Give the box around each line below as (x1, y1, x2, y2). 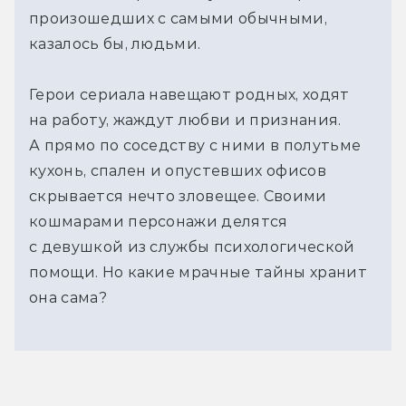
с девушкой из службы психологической (29, 237, 355, 256)
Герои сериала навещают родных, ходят (29, 85, 350, 103)
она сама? (29, 288, 107, 306)
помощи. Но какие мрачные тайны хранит (29, 263, 367, 281)
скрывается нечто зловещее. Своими (29, 187, 327, 205)
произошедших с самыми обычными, (29, 9, 327, 27)
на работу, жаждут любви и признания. (29, 111, 342, 129)
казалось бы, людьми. (29, 34, 201, 53)
